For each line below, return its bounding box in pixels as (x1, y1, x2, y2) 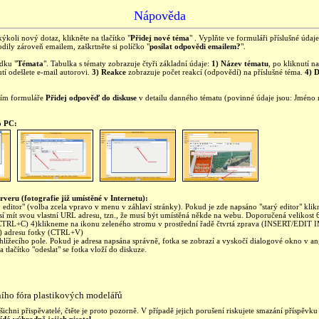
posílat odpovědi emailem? (150, 42, 241, 51)
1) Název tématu (211, 59, 268, 68)
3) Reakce (92, 68, 126, 76)
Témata (17, 59, 43, 68)
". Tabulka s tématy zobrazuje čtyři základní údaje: (43, 59, 211, 68)
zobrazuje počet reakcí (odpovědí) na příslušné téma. (126, 68, 305, 76)
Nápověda (133, 9, 186, 23)
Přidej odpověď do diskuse (46, 93, 137, 102)
